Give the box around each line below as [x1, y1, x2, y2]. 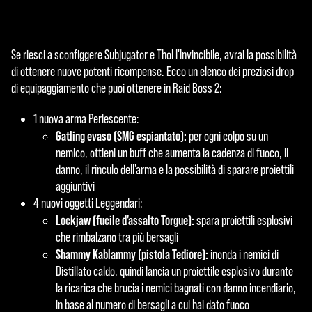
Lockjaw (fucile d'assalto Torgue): [56, 212, 194, 228]
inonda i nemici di [208, 247, 279, 262]
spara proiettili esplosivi [194, 212, 292, 228]
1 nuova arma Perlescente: [33, 111, 139, 126]
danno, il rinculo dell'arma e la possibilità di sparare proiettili [56, 162, 294, 177]
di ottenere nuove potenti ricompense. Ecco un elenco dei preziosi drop [11, 64, 294, 79]
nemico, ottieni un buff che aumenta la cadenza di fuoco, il [56, 145, 288, 160]
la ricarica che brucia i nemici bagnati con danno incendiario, [56, 280, 296, 295]
